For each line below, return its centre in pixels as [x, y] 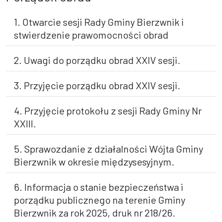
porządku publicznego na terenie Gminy [100, 200]
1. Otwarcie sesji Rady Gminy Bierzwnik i [99, 22]
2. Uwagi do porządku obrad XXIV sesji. [97, 60]
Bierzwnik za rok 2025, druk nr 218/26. [95, 213]
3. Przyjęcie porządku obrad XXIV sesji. [97, 85]
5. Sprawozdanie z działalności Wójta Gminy [109, 149]
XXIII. [25, 123]
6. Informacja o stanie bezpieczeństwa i [99, 187]
